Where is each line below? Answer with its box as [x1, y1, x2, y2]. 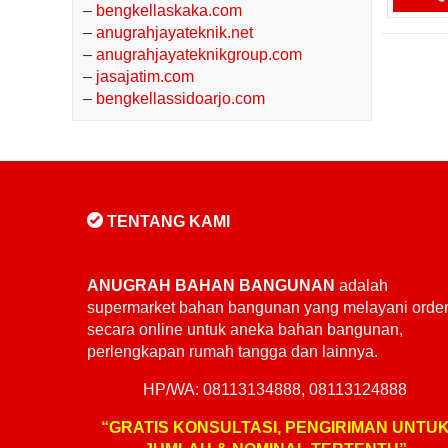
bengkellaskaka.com [96, 2, 242, 19]
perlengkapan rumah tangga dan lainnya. [87, 343, 378, 360]
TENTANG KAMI [103, 213, 230, 230]
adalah [335, 277, 388, 294]
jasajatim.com [96, 68, 194, 85]
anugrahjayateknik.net [96, 24, 253, 41]
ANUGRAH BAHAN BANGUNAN [87, 277, 335, 294]
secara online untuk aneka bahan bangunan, [87, 321, 403, 338]
